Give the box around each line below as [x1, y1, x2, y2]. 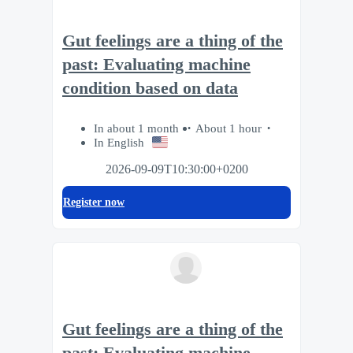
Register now [63, 195, 124, 208]
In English [94, 135, 144, 149]
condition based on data [62, 79, 238, 98]
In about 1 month [94, 121, 182, 135]
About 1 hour [195, 121, 262, 135]
